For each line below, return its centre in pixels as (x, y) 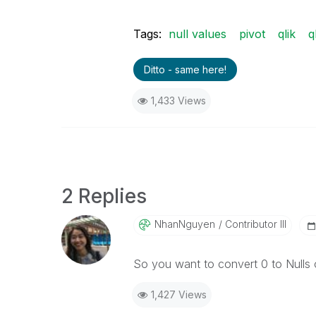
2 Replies (104, 196)
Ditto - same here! (185, 70)
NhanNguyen (184, 224)
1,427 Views (178, 295)
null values (197, 34)
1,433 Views (178, 101)
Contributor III (254, 224)
